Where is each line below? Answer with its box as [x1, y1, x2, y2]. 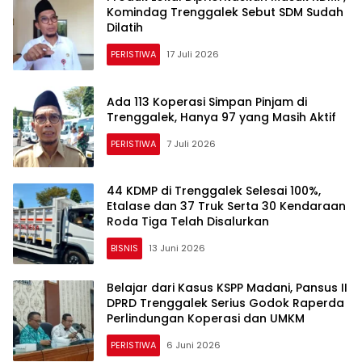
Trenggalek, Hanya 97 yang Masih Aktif [107, 108, 336, 125]
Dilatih [107, 19, 143, 36]
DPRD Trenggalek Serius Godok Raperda [107, 295, 344, 312]
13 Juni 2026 [149, 242, 205, 255]
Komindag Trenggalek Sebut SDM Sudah [107, 4, 343, 21]
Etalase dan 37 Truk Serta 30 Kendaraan [107, 198, 346, 215]
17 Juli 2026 [166, 48, 219, 61]
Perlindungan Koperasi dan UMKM [107, 310, 305, 327]
